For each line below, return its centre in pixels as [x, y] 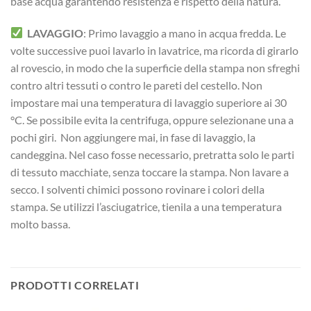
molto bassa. [40, 224]
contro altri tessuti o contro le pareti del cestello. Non [136, 85]
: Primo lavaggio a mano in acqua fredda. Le [185, 33]
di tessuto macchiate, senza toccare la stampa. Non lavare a [150, 171]
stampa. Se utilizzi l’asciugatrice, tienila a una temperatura [146, 206]
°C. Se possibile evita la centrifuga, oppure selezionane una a [152, 119]
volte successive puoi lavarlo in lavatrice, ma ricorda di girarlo [154, 50]
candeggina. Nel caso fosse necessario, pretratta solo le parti [152, 154]
